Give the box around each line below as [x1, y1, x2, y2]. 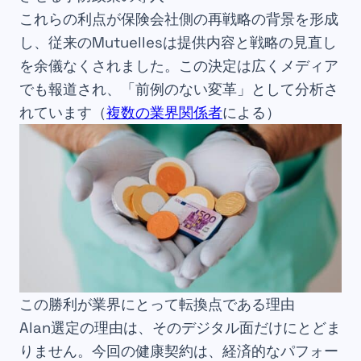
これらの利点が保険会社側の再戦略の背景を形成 [19, 9, 338, 28]
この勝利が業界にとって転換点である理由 [19, 295, 295, 314]
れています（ [19, 102, 106, 122]
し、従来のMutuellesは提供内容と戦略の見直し [19, 32, 337, 52]
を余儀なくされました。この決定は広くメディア [19, 56, 338, 75]
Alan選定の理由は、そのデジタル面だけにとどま [19, 318, 341, 338]
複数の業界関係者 [106, 102, 222, 122]
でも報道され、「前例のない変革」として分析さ [19, 79, 338, 98]
